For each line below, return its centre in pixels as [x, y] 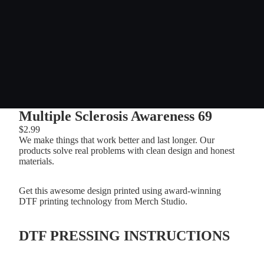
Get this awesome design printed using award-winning [120, 190]
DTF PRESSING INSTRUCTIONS [124, 235]
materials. [37, 161]
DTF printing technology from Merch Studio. [104, 201]
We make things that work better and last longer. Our [117, 140]
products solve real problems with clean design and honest [127, 150]
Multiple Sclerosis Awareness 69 [115, 116]
